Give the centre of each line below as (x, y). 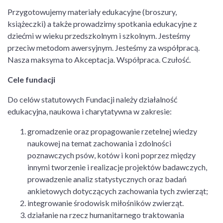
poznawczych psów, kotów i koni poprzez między (111, 155)
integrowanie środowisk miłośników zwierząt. (106, 203)
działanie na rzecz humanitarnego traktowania (106, 215)
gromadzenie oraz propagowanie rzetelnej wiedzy (112, 131)
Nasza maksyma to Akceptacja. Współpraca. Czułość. (99, 59)
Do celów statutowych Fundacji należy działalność (92, 99)
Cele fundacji (31, 79)
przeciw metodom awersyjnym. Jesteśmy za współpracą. (104, 48)
